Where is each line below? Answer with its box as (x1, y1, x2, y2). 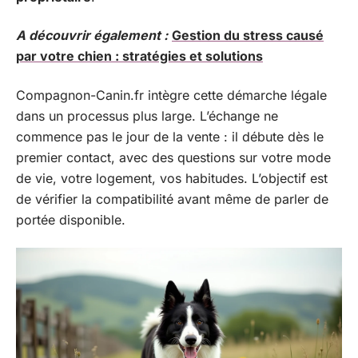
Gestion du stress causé (172, 27, 324, 43)
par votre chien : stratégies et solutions (16, 48, 263, 64)
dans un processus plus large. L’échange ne (16, 107, 278, 124)
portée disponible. (16, 211, 125, 228)
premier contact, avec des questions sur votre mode (16, 149, 331, 165)
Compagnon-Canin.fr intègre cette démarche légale (16, 86, 327, 103)
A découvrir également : (16, 27, 168, 43)
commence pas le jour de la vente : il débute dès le (16, 128, 324, 145)
